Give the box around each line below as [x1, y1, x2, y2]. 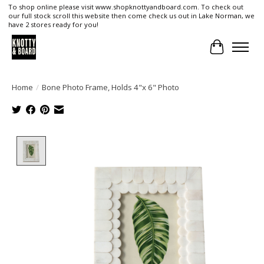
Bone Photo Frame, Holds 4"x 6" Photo [42, 81, 179, 93]
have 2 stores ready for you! [8, 20, 98, 29]
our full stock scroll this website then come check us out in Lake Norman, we [8, 11, 255, 21]
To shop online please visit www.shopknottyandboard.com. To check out [8, 2, 243, 12]
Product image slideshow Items [51, 136, 189, 149]
